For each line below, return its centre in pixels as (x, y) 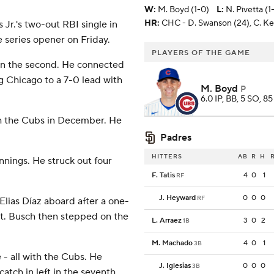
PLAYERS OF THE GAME (201, 53)
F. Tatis (163, 176)
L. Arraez (167, 221)
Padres (176, 138)
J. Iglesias (175, 266)
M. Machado (172, 243)
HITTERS (167, 157)
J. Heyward (177, 198)
